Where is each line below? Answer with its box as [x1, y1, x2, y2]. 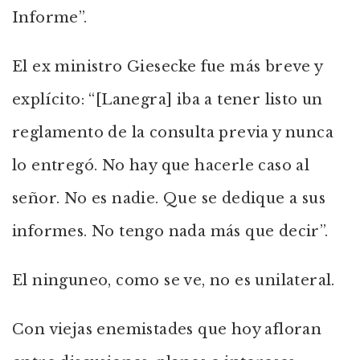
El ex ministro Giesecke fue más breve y [12, 58, 323, 76]
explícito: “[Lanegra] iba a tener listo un [12, 91, 323, 108]
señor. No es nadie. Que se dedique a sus [12, 190, 325, 207]
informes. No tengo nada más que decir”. [12, 223, 329, 240]
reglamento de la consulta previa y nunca [12, 124, 333, 141]
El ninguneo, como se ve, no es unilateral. [12, 272, 335, 289]
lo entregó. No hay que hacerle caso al [12, 157, 310, 174]
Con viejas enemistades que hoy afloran [12, 321, 322, 338]
